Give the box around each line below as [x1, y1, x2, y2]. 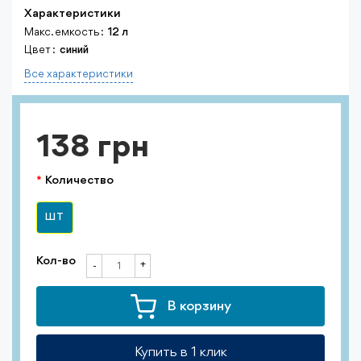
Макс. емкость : [24, 27, 104, 38]
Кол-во [36, 255, 76, 268]
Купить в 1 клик [134, 346, 227, 359]
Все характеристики [24, 68, 133, 80]
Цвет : [24, 44, 56, 56]
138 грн [36, 131, 149, 164]
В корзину [167, 299, 231, 313]
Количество [45, 175, 114, 187]
